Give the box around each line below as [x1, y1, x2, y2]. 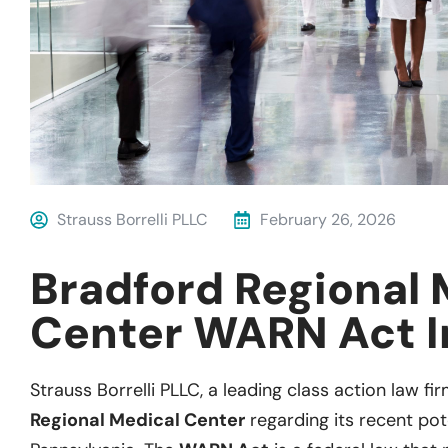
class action [287, 377, 386, 402]
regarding [250, 407, 329, 432]
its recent [329, 407, 413, 432]
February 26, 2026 [260, 208, 396, 230]
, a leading [200, 377, 287, 402]
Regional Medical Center [30, 407, 245, 432]
